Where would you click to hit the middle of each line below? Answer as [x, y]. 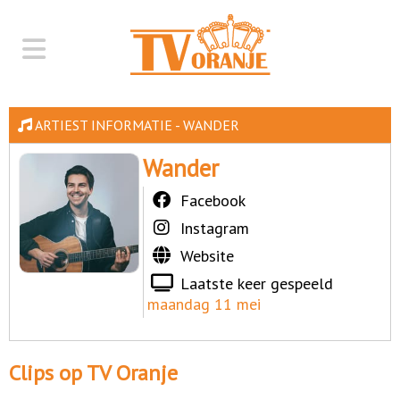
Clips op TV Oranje [93, 372]
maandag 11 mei [204, 304]
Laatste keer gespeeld [255, 283]
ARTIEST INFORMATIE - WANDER [136, 125]
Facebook [213, 200]
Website [208, 256]
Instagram [215, 228]
